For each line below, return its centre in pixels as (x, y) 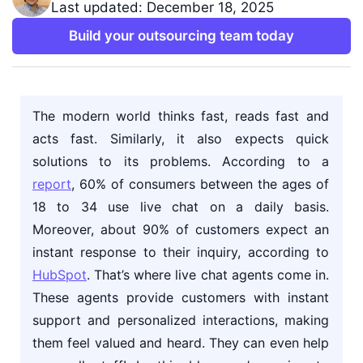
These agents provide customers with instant (181, 297)
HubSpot (60, 275)
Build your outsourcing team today (181, 36)
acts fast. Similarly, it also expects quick (181, 139)
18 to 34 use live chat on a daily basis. (181, 207)
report (52, 184)
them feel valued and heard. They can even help (181, 343)
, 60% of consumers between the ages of (200, 184)
